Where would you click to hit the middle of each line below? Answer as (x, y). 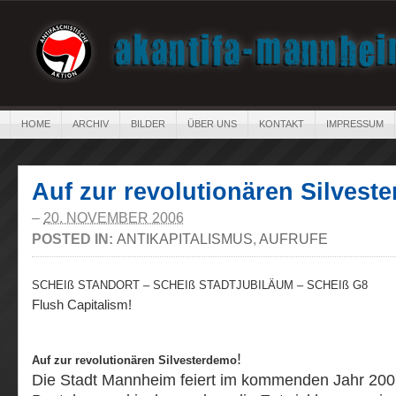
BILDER (148, 124)
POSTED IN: (74, 239)
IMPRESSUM (355, 124)
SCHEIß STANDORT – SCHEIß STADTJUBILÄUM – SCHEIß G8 (200, 285)
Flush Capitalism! (82, 305)
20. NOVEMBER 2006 (114, 217)
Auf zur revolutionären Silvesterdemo (134, 360)
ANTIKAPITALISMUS (185, 239)
